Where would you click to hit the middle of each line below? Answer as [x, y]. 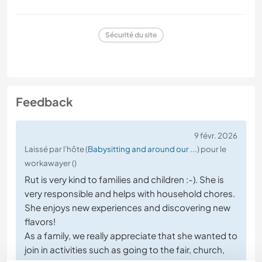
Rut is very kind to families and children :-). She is [124, 179]
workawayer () [51, 163]
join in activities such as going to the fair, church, [125, 249]
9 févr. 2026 [216, 135]
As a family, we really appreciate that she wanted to [131, 235]
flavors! [40, 221]
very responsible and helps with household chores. [130, 193]
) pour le [212, 149]
